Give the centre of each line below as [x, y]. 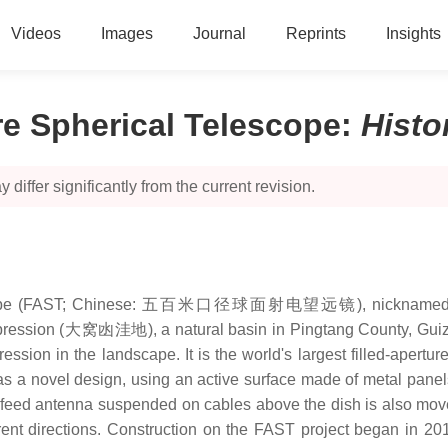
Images [126, 33]
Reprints [315, 33]
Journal [219, 33]
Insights [413, 33]
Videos [35, 33]
